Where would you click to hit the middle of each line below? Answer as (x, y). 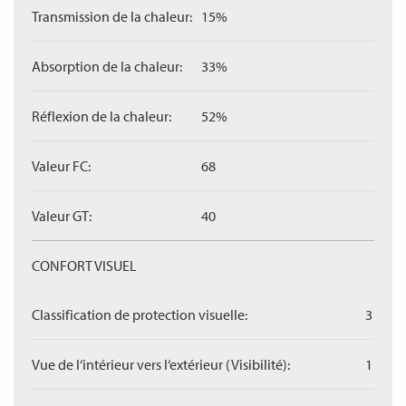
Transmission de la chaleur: (112, 16)
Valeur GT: (62, 216)
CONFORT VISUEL (84, 266)
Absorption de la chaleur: (107, 66)
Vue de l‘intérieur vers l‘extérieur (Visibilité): (161, 364)
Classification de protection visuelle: (140, 314)
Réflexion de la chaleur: (101, 116)
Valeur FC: (61, 166)
